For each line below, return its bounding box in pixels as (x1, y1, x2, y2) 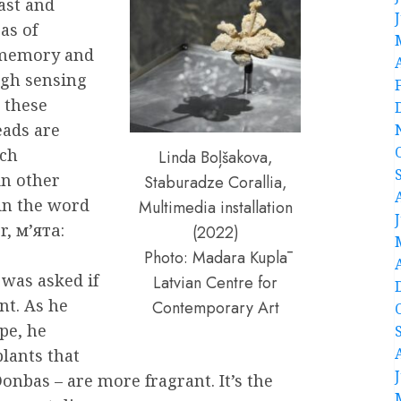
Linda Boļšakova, (158, 146, 273, 170)
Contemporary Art (151, 296, 279, 320)
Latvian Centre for (153, 271, 278, 295)
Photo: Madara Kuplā (143, 246, 287, 270)
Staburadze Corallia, (143, 171, 287, 195)
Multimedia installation (138, 196, 293, 220)
